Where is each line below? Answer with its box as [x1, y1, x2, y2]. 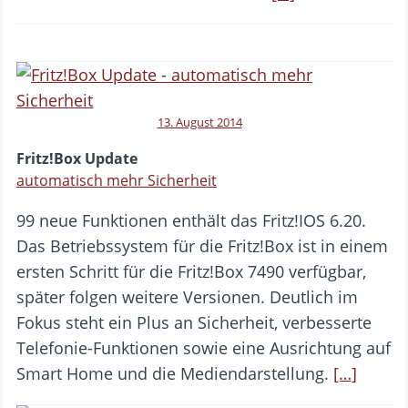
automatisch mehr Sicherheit [16, 169, 217, 190]
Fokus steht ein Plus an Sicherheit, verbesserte [16, 311, 372, 333]
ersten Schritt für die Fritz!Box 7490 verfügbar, [16, 260, 366, 282]
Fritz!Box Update [16, 148, 138, 168]
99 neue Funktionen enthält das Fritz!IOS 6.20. [16, 209, 366, 231]
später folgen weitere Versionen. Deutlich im [16, 285, 358, 308]
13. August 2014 [157, 113, 242, 130]
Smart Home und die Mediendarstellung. [16, 362, 333, 384]
